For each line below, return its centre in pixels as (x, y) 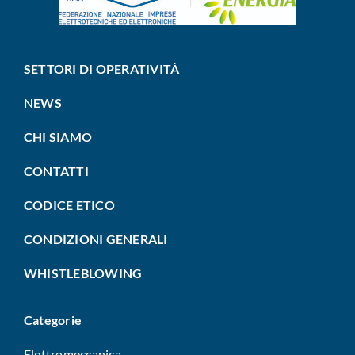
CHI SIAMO (58, 136)
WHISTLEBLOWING (83, 273)
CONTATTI (56, 170)
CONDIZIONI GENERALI (95, 239)
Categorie (53, 319)
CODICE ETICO (69, 204)
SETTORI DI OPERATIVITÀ (103, 68)
